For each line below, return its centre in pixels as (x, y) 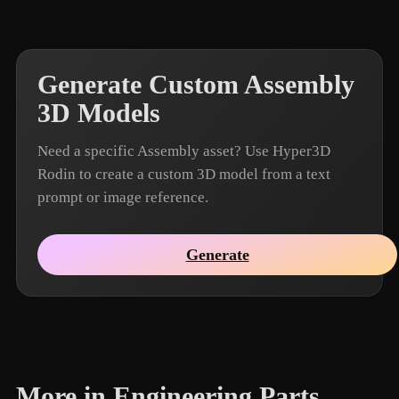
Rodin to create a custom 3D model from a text (184, 174)
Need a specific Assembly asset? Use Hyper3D (184, 151)
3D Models (99, 113)
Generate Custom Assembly (196, 85)
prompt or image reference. (123, 197)
